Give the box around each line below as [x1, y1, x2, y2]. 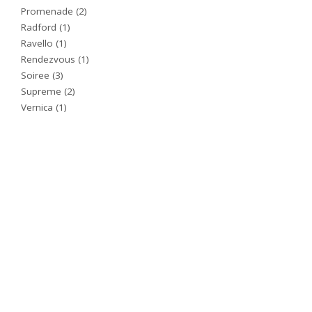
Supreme [21, 85, 62, 98]
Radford [21, 21, 57, 34]
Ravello [21, 37, 54, 50]
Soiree [21, 69, 50, 82]
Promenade [21, 5, 74, 18]
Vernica [21, 101, 54, 114]
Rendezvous [21, 53, 76, 66]
